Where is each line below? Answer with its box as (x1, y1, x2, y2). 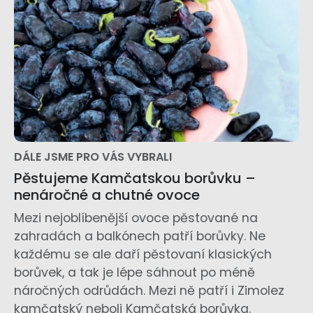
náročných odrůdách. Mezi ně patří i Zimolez (14, 282, 284, 300)
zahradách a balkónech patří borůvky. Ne (14, 228, 265, 245)
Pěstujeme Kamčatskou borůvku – (14, 168, 256, 189)
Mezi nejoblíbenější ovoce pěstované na (14, 210, 258, 227)
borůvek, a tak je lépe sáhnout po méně (14, 264, 255, 282)
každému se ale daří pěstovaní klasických (14, 246, 272, 263)
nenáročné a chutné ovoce (14, 185, 200, 205)
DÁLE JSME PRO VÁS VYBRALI (14, 149, 172, 166)
